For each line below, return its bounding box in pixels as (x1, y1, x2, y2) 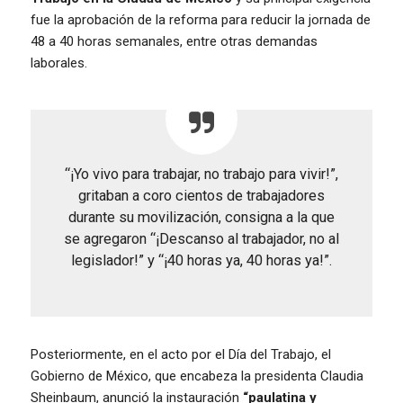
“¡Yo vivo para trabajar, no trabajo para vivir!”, (65, 165, 338, 183)
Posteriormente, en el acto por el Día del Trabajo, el (31, 345, 331, 363)
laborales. (31, 54, 87, 71)
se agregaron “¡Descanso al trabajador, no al (64, 229, 339, 247)
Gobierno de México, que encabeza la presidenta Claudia (31, 367, 363, 384)
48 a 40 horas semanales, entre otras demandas (31, 32, 318, 49)
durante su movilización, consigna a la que (68, 208, 335, 226)
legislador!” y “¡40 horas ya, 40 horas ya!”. (71, 251, 332, 269)
